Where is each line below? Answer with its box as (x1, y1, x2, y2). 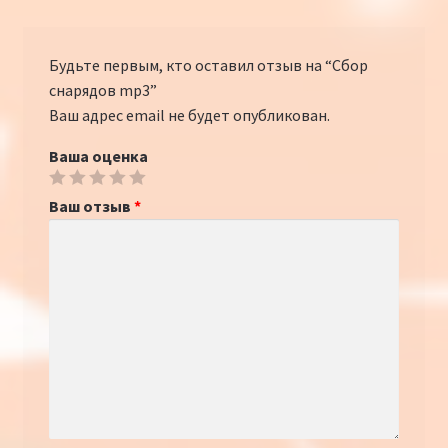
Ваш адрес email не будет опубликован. (48, 105, 330, 126)
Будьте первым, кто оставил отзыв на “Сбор (48, 55, 368, 76)
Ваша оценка (48, 146, 148, 167)
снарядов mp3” (48, 80, 157, 101)
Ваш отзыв (48, 196, 134, 217)
